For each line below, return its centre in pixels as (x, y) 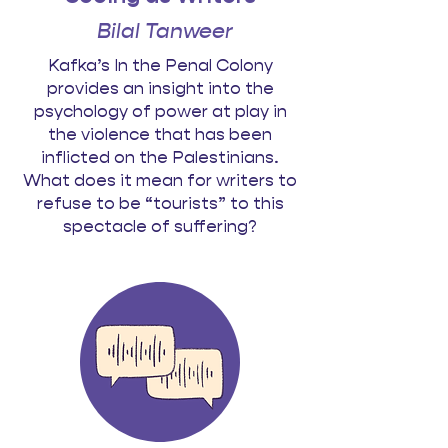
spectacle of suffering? (160, 226)
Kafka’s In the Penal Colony (160, 65)
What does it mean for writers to (160, 180)
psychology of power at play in (160, 111)
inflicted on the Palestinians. (160, 157)
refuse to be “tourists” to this (160, 203)
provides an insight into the (160, 88)
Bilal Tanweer (160, 31)
